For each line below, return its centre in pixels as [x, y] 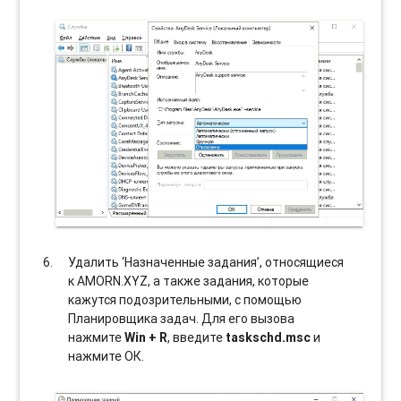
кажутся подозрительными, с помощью [185, 300]
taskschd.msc [269, 338]
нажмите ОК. [107, 357]
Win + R [146, 338]
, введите [197, 338]
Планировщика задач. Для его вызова [182, 319]
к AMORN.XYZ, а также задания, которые [189, 282]
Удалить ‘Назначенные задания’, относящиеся [206, 263]
